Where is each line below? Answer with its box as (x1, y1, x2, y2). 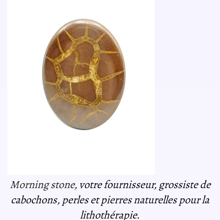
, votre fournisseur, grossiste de (74, 177, 211, 192)
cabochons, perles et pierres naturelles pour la (11, 192, 209, 207)
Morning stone (9, 177, 74, 192)
